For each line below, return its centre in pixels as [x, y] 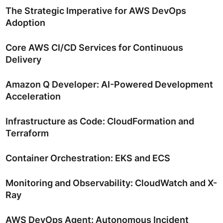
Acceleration [33, 96]
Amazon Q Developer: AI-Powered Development [109, 84]
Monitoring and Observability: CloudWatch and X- [111, 183]
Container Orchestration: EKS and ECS [88, 158]
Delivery [23, 59]
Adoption [25, 22]
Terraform [27, 133]
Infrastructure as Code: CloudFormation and [100, 121]
